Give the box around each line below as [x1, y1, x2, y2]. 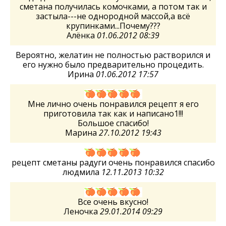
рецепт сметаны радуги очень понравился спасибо [11, 157, 215, 168]
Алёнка [67, 30, 97, 41]
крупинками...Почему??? [66, 20, 160, 32]
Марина [65, 127, 99, 139]
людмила [62, 166, 101, 178]
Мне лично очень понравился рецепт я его [27, 98, 199, 110]
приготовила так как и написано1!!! [43, 108, 183, 120]
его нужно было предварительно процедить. [22, 59, 204, 71]
